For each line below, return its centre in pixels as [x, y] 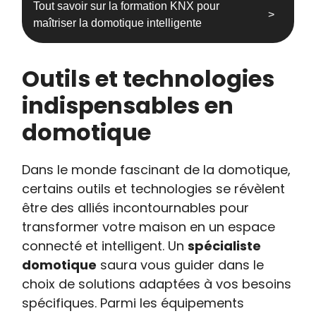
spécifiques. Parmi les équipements [133, 303]
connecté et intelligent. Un [105, 246]
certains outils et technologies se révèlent [154, 189]
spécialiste [225, 246]
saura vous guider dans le [181, 265]
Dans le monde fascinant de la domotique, [157, 170]
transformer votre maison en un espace [149, 227]
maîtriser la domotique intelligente [118, 23]
